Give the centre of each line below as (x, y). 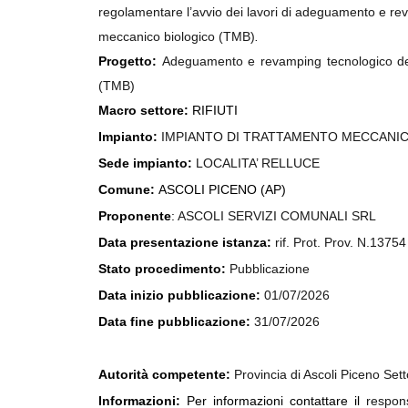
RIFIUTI (215, 110)
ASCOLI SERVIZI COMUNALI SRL (277, 216)
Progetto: (130, 61)
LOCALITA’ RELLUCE (258, 163)
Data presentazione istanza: (187, 242)
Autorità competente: (166, 374)
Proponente (135, 216)
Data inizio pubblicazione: (181, 295)
